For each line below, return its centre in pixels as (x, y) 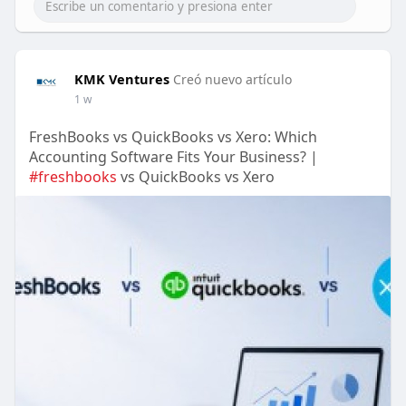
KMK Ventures (121, 79)
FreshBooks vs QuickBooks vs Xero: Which (173, 137)
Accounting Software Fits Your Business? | (173, 157)
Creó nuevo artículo (232, 80)
